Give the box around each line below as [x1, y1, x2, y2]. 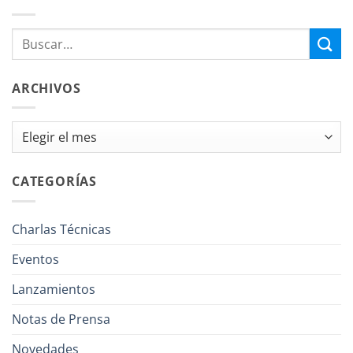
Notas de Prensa [12, 310, 110, 328]
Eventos [12, 250, 59, 268]
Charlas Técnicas [12, 220, 111, 238]
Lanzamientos [12, 280, 95, 298]
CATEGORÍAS [12, 173, 97, 191]
